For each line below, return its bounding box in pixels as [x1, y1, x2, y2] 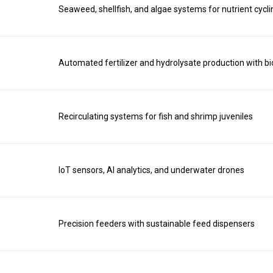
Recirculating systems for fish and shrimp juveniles [58, 112, 253, 121]
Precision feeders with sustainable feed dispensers [58, 219, 255, 229]
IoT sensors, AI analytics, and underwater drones [58, 165, 244, 175]
